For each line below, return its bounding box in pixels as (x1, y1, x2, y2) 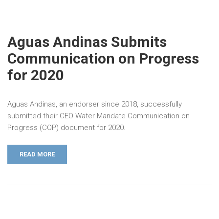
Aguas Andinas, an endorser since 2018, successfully (7, 100, 182, 109)
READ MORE (20, 151, 55, 158)
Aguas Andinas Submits (7, 33, 167, 50)
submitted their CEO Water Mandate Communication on (7, 111, 190, 120)
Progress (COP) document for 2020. (7, 123, 126, 132)
